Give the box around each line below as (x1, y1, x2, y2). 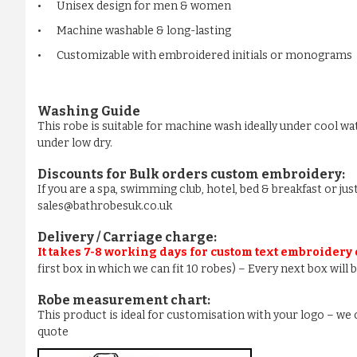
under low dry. (37, 136, 112, 151)
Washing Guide (37, 104, 140, 120)
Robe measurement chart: (37, 292, 210, 308)
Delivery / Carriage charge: (37, 229, 217, 245)
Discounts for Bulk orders (37, 167, 210, 182)
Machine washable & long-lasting (57, 24, 231, 38)
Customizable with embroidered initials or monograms (57, 49, 352, 63)
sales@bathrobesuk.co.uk (37, 199, 172, 214)
